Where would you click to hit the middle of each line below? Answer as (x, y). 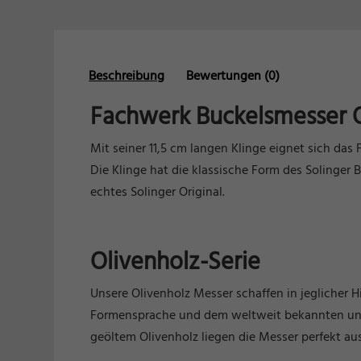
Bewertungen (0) (233, 76)
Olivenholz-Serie (176, 263)
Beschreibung (127, 76)
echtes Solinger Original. (158, 192)
